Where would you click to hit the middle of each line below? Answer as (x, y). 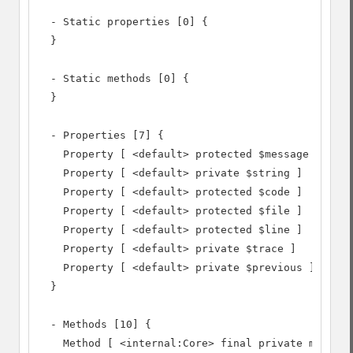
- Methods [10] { (95, 324)
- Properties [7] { (101, 135)
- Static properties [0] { (123, 22)
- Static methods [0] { (113, 78)
